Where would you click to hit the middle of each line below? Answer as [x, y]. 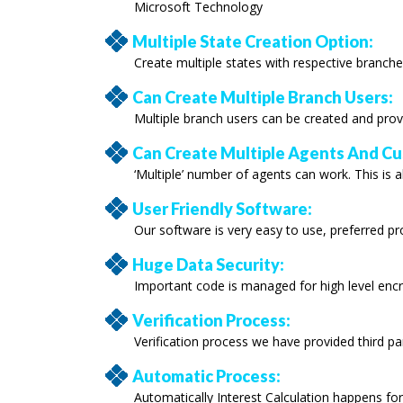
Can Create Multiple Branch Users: [263, 97]
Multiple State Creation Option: [253, 41]
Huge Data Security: [208, 264]
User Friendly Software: [222, 208]
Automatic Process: [206, 376]
